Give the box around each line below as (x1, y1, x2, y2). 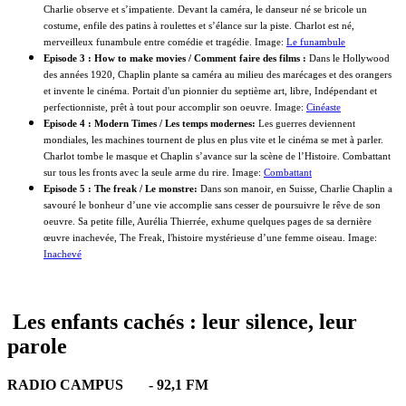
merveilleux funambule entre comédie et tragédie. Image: (43, 36, 286, 48)
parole (7, 334, 67, 359)
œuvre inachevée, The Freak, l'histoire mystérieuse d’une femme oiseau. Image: (43, 232, 377, 244)
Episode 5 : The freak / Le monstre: (43, 183, 200, 195)
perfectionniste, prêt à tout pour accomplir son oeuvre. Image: (43, 101, 306, 113)
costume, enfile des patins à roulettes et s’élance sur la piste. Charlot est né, (43, 20, 354, 32)
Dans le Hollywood (309, 53, 390, 64)
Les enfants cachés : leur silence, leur (13, 310, 357, 334)
